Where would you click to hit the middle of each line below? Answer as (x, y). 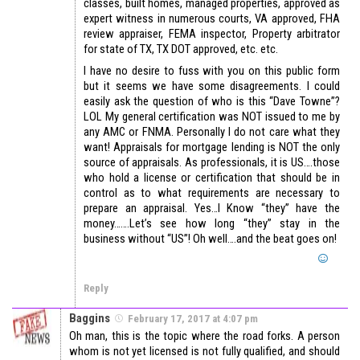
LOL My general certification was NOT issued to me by (212, 117)
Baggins (90, 319)
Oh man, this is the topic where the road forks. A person (205, 336)
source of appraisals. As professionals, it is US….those (212, 163)
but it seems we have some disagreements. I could (212, 86)
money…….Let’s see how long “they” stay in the (212, 224)
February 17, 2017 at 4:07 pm (193, 319)
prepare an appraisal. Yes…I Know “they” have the (212, 209)
